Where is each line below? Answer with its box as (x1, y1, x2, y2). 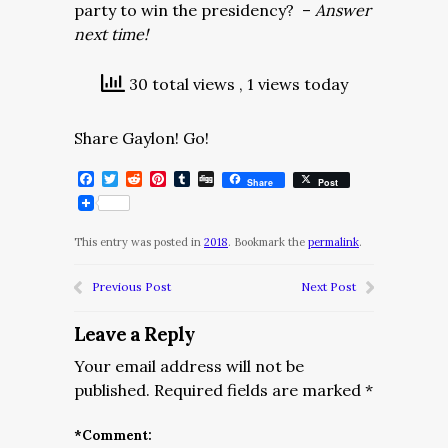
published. (74, 380, 150, 400)
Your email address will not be (74, 356, 304, 376)
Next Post (301, 279, 356, 294)
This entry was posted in (74, 235, 204, 249)
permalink (308, 235, 359, 249)
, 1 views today (238, 74, 348, 94)
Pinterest (166, 169, 238, 189)
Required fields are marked (154, 380, 365, 400)
